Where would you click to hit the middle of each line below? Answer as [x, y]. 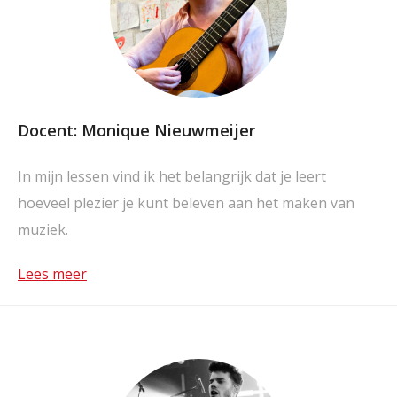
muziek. [43, 230]
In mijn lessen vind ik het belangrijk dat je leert [172, 176]
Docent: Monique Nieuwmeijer [136, 130]
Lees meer [52, 274]
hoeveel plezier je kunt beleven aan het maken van [186, 203]
